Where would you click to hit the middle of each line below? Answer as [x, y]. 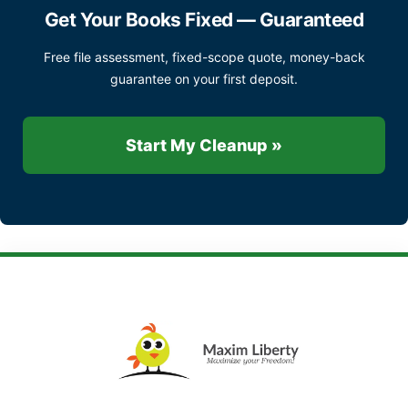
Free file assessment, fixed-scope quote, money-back [204, 56]
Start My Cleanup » [204, 145]
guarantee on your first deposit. [204, 78]
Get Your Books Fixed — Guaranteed [204, 20]
